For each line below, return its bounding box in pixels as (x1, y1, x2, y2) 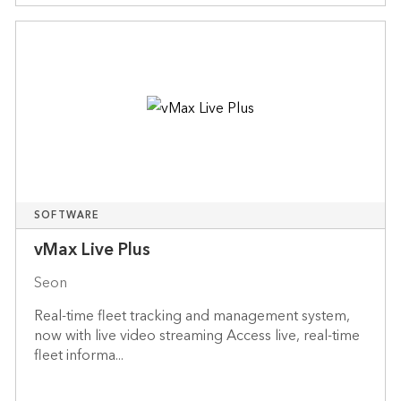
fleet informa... (33, 342, 124, 368)
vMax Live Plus (33, 235, 150, 265)
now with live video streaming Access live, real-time (33, 322, 360, 348)
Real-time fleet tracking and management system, (33, 303, 350, 328)
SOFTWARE (33, 206, 100, 224)
